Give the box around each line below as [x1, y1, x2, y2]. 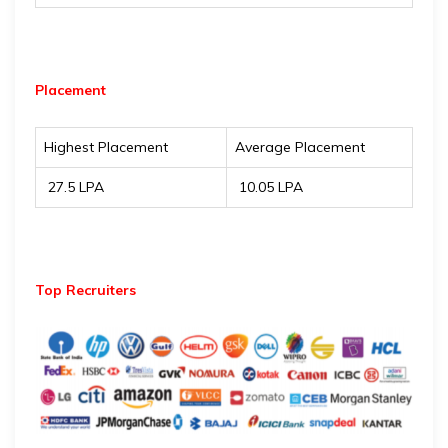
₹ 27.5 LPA [44, 178, 104, 196]
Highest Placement [44, 138, 168, 156]
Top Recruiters [35, 281, 136, 299]
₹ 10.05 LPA [235, 178, 303, 196]
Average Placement [235, 138, 365, 156]
